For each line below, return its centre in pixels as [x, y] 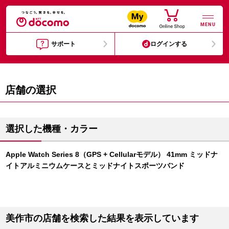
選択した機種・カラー [52, 129]
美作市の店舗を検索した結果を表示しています [102, 218]
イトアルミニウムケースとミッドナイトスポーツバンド [95, 166]
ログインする [169, 44]
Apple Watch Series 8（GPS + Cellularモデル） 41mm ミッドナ [112, 154]
